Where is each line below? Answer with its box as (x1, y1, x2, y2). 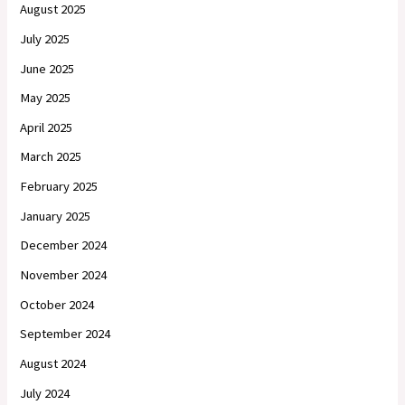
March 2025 (20, 148, 82, 165)
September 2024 (20, 325, 111, 343)
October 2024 (20, 296, 95, 313)
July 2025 (20, 30, 71, 47)
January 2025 (20, 207, 91, 224)
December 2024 (20, 237, 108, 254)
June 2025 (20, 60, 75, 77)
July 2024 (20, 384, 71, 401)
